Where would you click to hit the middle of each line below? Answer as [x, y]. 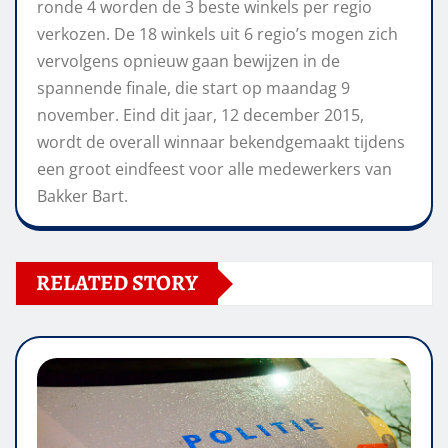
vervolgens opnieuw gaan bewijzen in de [188, 61]
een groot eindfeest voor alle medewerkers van [214, 169]
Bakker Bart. [82, 196]
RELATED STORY [117, 283]
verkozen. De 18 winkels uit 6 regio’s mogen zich [217, 34]
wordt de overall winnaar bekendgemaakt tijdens [221, 142]
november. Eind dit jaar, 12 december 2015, [200, 115]
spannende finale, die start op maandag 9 [193, 88]
